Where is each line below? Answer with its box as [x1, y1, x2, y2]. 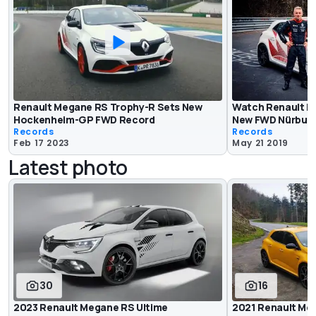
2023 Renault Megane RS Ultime [13, 300, 168, 314]
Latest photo [8, 154, 128, 181]
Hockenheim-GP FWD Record [13, 113, 155, 127]
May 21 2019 [232, 137, 289, 150]
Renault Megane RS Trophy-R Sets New [13, 100, 202, 114]
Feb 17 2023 [13, 137, 71, 150]
